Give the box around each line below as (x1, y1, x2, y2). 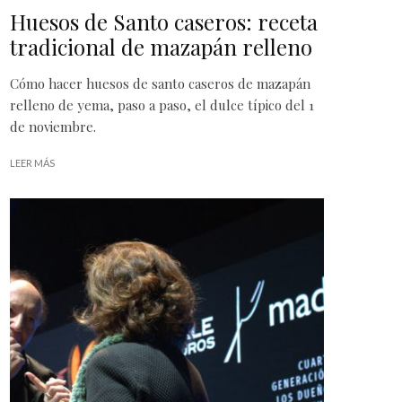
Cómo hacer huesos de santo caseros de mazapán (10, 74, 310, 92)
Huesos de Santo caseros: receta (10, 6, 318, 36)
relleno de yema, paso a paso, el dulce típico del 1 (10, 95, 314, 114)
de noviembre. (10, 117, 96, 135)
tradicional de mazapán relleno (10, 31, 312, 61)
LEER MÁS (10, 156, 55, 169)
